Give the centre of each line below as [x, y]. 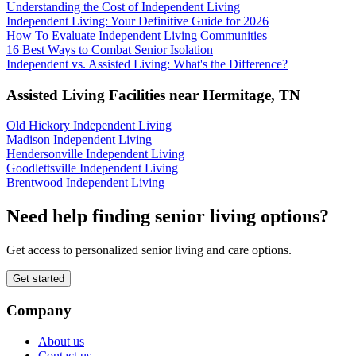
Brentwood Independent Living [85, 183]
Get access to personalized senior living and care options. [149, 250]
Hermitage [237, 95]
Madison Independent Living [79, 140]
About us [61, 341]
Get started [39, 279]
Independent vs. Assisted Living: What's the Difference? [147, 64]
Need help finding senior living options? [168, 217]
